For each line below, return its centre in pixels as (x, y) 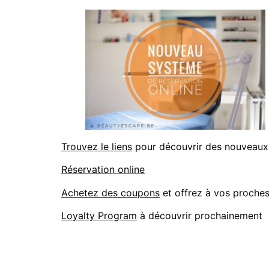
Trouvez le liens (97, 147)
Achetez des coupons (110, 192)
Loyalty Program (99, 216)
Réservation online (103, 170)
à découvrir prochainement (200, 216)
